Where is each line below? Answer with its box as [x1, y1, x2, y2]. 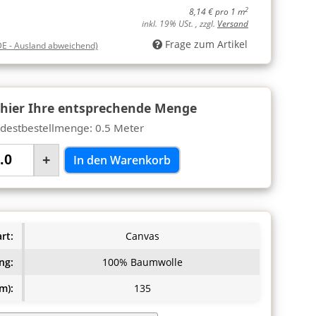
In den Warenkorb [73, 152, 171, 168]
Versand [217, 18, 248, 30]
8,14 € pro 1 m [189, 6, 245, 18]
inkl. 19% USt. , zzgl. [142, 18, 217, 30]
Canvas [125, 229, 159, 243]
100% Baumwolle [102, 255, 183, 269]
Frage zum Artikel [165, 37, 248, 51]
